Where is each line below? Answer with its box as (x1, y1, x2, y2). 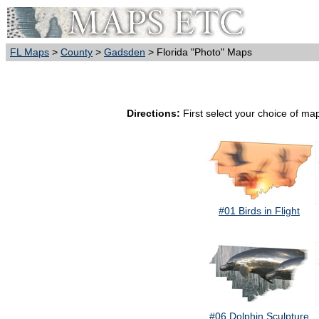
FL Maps (10, 46, 49, 58)
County (61, 46, 93, 58)
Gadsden (104, 46, 145, 58)
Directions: (127, 108, 180, 120)
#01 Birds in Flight (219, 205, 300, 217)
